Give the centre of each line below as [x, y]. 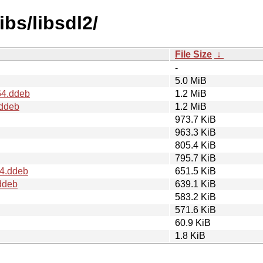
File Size [193, 54]
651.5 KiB [195, 171]
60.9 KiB [193, 222]
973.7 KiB [195, 119]
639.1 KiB [195, 184]
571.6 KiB [195, 210]
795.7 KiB [195, 158]
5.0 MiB [191, 80]
